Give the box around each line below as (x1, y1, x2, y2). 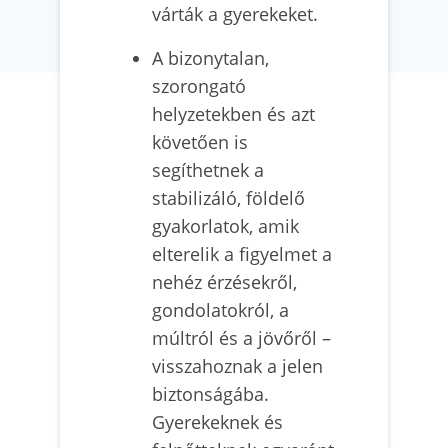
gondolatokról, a (152, 298, 289, 322)
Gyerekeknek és (152, 410, 283, 434)
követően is (152, 130, 248, 154)
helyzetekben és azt (152, 102, 315, 126)
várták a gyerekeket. (152, 2, 323, 26)
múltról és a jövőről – (152, 326, 331, 350)
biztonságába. (152, 382, 269, 406)
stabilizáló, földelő (152, 186, 305, 210)
